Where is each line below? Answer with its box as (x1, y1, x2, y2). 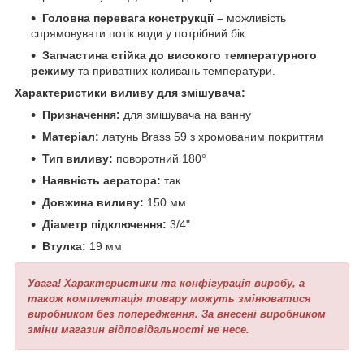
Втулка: (42, 240, 89, 253)
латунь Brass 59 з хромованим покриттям (102, 130, 323, 144)
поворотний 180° (116, 152, 206, 166)
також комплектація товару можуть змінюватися (28, 292, 311, 305)
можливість (227, 11, 286, 25)
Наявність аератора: (42, 174, 164, 188)
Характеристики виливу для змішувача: (15, 86, 245, 100)
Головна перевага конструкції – (42, 11, 227, 25)
